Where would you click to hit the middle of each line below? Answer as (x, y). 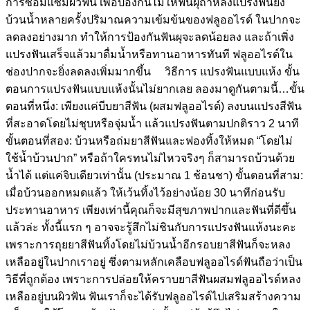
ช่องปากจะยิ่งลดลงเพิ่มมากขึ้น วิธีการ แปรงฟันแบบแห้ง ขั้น (153, 71)
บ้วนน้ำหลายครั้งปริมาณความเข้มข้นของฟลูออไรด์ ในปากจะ (153, 19)
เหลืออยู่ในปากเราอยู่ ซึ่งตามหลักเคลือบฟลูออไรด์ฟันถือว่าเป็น (154, 262)
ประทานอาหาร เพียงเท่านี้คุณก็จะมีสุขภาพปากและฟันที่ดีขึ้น (151, 210)
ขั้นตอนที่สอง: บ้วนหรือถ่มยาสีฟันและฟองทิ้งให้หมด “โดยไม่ (149, 140)
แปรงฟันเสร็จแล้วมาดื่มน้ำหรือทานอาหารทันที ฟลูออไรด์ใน (149, 54)
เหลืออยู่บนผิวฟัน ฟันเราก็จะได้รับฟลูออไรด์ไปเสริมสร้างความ (153, 296)
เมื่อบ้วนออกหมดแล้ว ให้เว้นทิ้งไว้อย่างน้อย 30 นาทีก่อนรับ (145, 192)
